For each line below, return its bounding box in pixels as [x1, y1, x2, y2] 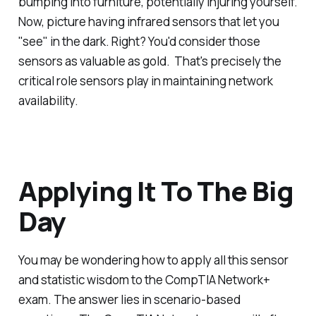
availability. [18, 92, 78, 109]
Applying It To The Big [18, 172, 293, 209]
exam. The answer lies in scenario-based [18, 291, 241, 308]
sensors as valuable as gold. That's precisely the [18, 53, 281, 70]
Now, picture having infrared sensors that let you [18, 13, 279, 30]
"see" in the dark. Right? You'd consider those [18, 33, 260, 50]
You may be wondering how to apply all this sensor [18, 252, 288, 269]
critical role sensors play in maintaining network [18, 73, 273, 90]
